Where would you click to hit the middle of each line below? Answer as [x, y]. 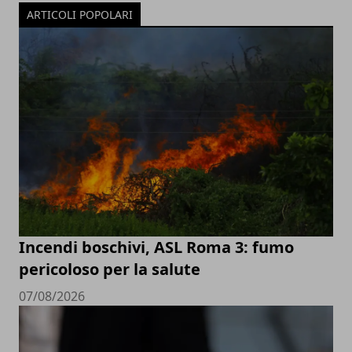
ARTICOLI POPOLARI [80, 14]
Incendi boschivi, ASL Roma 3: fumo [156, 247]
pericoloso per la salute [110, 269]
